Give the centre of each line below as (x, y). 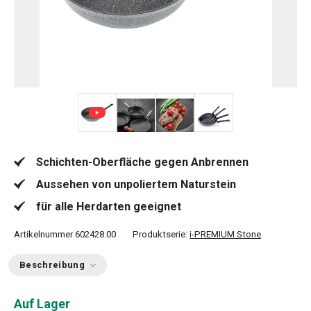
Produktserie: (161, 234)
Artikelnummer (43, 234)
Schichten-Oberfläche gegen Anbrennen (142, 162)
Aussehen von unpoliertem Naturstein (136, 184)
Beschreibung (52, 265)
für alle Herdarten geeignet (109, 207)
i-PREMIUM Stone (225, 234)
